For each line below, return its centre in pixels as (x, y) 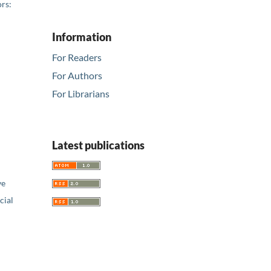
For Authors (77, 76)
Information (82, 37)
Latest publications (98, 145)
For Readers (77, 57)
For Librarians (81, 94)
